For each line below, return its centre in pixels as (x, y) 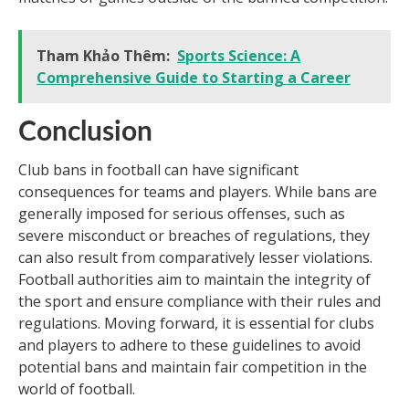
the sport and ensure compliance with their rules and (199, 302)
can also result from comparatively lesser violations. (195, 258)
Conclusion (85, 133)
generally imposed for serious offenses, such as (182, 214)
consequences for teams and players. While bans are (198, 192)
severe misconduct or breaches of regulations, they (194, 236)
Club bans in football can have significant (158, 170)
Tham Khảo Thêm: (103, 56)
